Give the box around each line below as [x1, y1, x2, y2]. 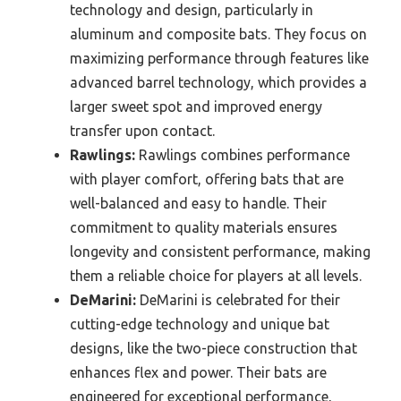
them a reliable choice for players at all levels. [70, 268, 362, 285]
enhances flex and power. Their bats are [70, 364, 327, 381]
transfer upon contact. [70, 123, 215, 140]
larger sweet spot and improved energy [70, 98, 322, 115]
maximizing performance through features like [70, 50, 369, 67]
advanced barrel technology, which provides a [70, 74, 367, 91]
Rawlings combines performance [135, 147, 350, 164]
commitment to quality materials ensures [70, 219, 337, 236]
